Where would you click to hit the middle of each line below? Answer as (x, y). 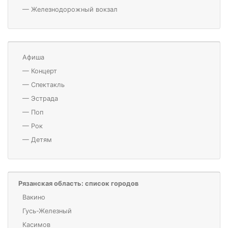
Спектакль (48, 85)
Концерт (44, 71)
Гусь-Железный (47, 211)
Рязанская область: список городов (78, 184)
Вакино (34, 197)
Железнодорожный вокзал (74, 10)
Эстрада (45, 99)
